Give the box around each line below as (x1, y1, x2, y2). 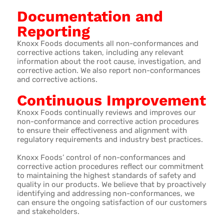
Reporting (16, 22, 90, 40)
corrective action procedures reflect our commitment (16, 161, 203, 171)
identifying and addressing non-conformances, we (16, 188, 194, 198)
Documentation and (16, 7, 163, 25)
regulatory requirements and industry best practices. (16, 134, 203, 144)
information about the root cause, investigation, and (16, 56, 201, 66)
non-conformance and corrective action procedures (16, 116, 199, 126)
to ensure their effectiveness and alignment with (16, 125, 187, 135)
